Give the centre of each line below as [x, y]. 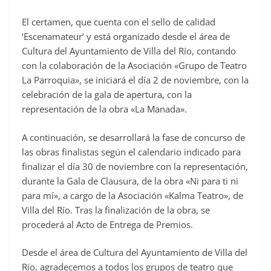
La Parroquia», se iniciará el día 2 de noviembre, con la [135, 80]
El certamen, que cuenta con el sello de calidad [119, 22]
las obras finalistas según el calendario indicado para [131, 152]
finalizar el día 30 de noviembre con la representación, [135, 166]
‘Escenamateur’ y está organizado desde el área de [126, 37]
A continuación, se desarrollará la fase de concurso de [133, 137]
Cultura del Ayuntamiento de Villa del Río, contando [129, 51]
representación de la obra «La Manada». [104, 109]
